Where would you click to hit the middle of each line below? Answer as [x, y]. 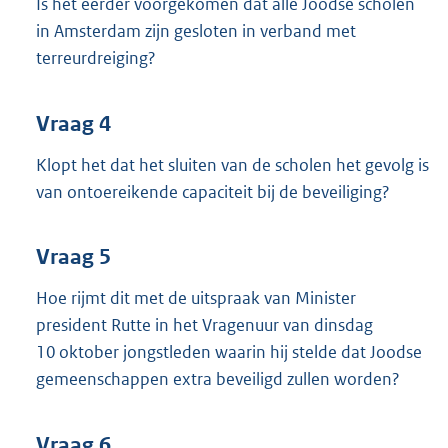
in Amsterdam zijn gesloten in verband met [196, 31]
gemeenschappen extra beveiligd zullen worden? [218, 379]
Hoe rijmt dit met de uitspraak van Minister [196, 298]
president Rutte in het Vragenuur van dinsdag [204, 325]
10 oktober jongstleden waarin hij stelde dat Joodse [229, 352]
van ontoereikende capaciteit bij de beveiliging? [213, 191]
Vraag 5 [73, 257]
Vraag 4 [73, 123]
